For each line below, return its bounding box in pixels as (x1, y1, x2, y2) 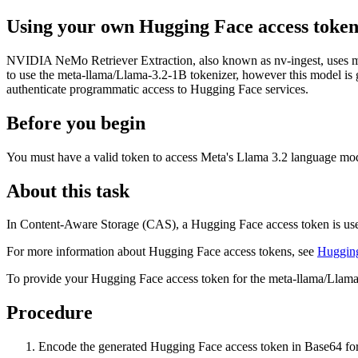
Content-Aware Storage (20, 217, 139, 232)
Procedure (6, 302, 93, 324)
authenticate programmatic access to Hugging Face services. (6, 82, 308, 96)
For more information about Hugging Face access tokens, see (6, 245, 317, 259)
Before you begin (6, 112, 145, 133)
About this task (6, 180, 129, 201)
